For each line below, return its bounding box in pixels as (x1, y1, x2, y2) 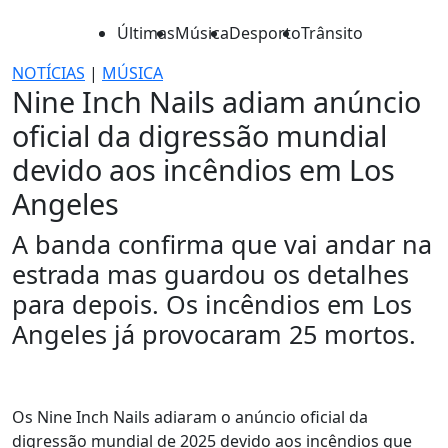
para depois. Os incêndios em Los (12, 287, 412, 321)
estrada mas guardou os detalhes (12, 257, 409, 291)
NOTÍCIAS (12, 62, 85, 84)
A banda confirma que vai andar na (12, 227, 432, 261)
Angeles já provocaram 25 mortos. (12, 317, 416, 351)
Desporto (229, 22, 301, 44)
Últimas (117, 22, 175, 44)
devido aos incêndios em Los (12, 150, 395, 189)
